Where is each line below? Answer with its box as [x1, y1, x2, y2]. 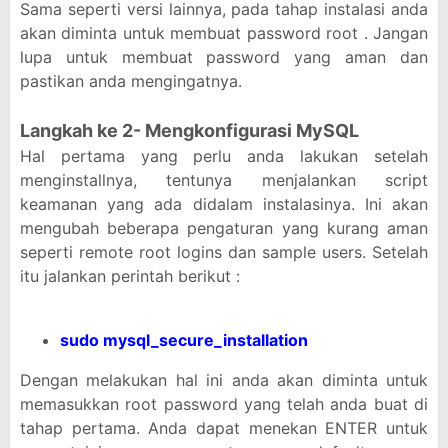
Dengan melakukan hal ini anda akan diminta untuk [20, 370, 428, 390]
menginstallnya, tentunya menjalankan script [20, 170, 428, 190]
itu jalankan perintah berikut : [20, 266, 240, 286]
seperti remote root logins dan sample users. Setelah [20, 242, 428, 262]
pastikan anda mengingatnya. [20, 71, 242, 91]
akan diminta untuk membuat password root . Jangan [20, 23, 428, 43]
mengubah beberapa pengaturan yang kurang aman [20, 218, 428, 238]
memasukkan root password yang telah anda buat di [20, 394, 428, 414]
